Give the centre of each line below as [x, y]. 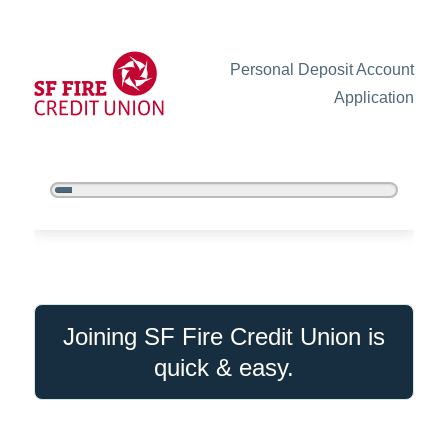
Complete [89, 207]
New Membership [97, 267]
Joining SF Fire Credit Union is [224, 336]
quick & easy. [224, 367]
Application [374, 97]
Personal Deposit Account [322, 69]
